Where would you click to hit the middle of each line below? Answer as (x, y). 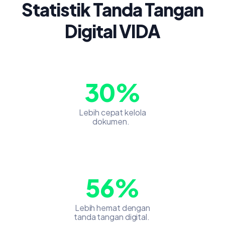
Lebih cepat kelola (113, 112)
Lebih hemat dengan (113, 207)
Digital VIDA (113, 31)
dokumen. (113, 121)
